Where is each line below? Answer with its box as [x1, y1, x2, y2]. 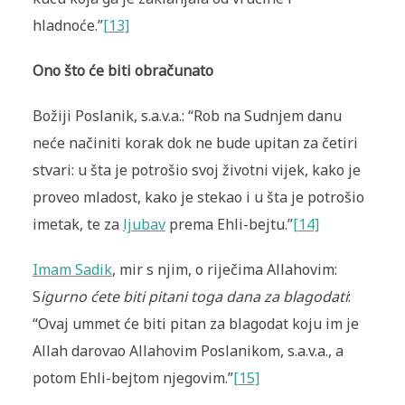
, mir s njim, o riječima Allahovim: [111, 259, 337, 280]
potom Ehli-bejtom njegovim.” [32, 368, 233, 389]
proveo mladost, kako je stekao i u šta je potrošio [32, 187, 364, 208]
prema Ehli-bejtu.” [165, 214, 293, 235]
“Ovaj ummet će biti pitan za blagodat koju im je [32, 314, 359, 334]
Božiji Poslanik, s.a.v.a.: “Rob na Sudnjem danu [32, 106, 342, 127]
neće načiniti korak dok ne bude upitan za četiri [32, 133, 358, 154]
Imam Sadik [32, 259, 112, 280]
